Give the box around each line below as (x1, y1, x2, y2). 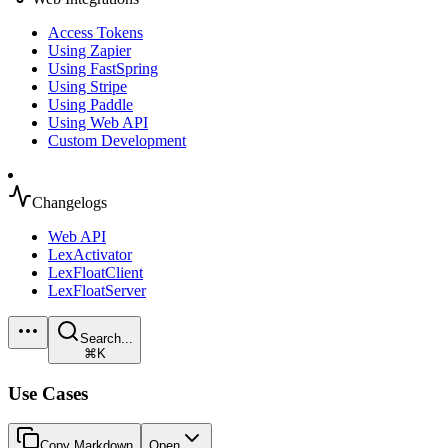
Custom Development (48, 132, 186, 149)
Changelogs (32, 194, 107, 211)
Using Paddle (48, 96, 133, 113)
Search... (80, 331, 133, 346)
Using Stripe (48, 78, 127, 95)
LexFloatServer (48, 282, 146, 299)
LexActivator (48, 246, 132, 263)
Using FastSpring (48, 60, 158, 77)
